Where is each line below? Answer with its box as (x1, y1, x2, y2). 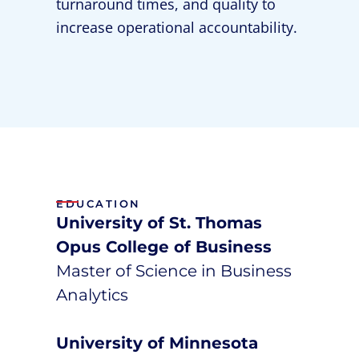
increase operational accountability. (56, 18, 297, 37)
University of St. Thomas (56, 213, 262, 232)
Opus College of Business (56, 237, 272, 256)
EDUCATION (56, 198, 142, 210)
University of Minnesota (56, 333, 258, 353)
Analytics (56, 285, 128, 305)
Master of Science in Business (56, 261, 292, 280)
